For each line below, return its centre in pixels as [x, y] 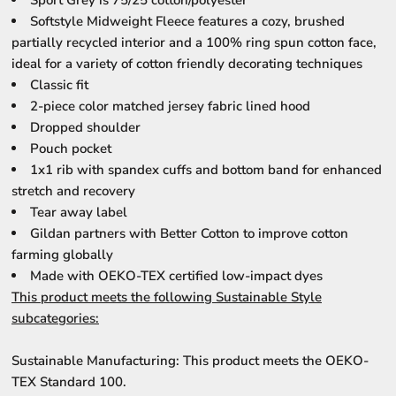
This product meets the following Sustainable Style [167, 297]
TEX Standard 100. [69, 382]
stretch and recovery [73, 191]
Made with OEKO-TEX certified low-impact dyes [176, 276]
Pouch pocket [71, 148]
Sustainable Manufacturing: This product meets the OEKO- [190, 361]
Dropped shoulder [85, 127]
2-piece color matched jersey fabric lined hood [170, 106]
